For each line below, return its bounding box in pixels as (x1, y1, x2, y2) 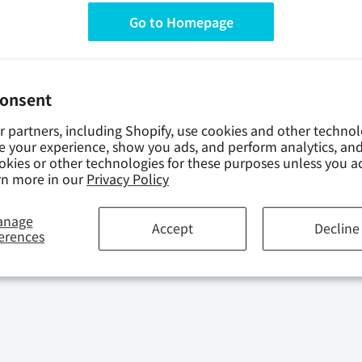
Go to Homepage (128, 12, 234, 32)
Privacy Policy (86, 168, 169, 188)
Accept (152, 218, 194, 238)
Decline (314, 218, 360, 238)
